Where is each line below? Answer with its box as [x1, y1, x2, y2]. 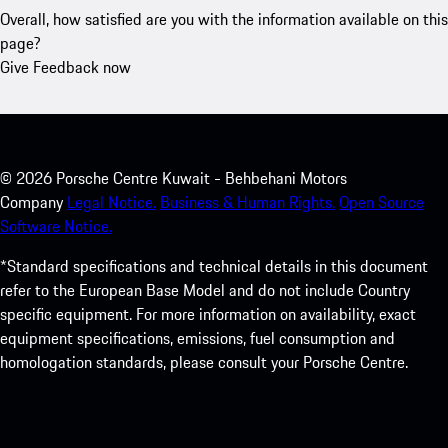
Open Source [339, 189, 424, 214]
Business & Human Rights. [160, 189, 335, 214]
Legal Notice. [67, 189, 156, 214]
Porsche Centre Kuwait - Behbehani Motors [56, 165, 347, 190]
